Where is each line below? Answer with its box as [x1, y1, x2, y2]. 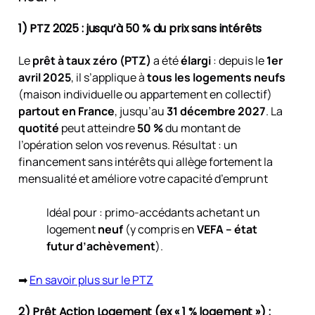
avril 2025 [18, 69, 71, 85]
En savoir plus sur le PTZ [29, 271, 153, 288]
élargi [180, 52, 211, 68]
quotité [18, 120, 59, 136]
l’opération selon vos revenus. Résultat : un [18, 136, 238, 153]
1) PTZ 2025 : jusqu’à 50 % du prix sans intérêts [18, 20, 262, 37]
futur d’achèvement [46, 238, 155, 254]
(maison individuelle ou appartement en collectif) [18, 86, 272, 102]
